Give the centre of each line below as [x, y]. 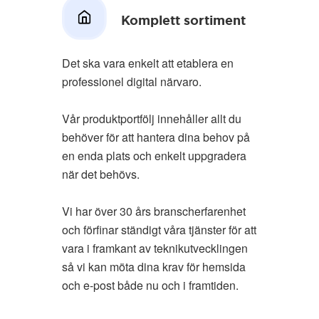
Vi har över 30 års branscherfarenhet [153, 211]
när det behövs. [100, 174]
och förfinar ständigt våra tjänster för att [159, 230]
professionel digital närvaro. [131, 82]
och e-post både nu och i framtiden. [150, 285]
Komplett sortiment [183, 21]
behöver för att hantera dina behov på [156, 137]
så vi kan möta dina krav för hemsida [153, 267]
